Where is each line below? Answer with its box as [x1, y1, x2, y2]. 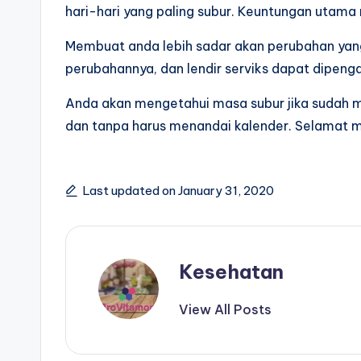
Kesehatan [179, 259, 284, 284]
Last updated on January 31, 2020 [83, 182, 274, 198]
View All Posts [179, 301, 272, 317]
